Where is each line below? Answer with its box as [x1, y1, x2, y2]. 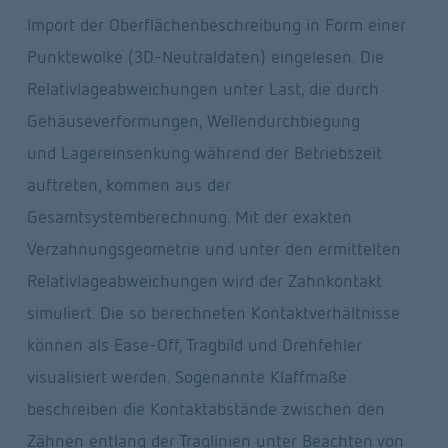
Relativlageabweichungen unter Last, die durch [26, 78, 379, 100]
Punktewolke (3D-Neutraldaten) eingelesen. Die [26, 46, 384, 68]
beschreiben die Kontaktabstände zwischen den [26, 398, 385, 420]
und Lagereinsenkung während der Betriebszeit [26, 142, 382, 164]
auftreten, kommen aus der [26, 174, 231, 196]
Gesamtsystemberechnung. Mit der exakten [26, 206, 352, 228]
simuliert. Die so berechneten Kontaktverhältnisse [26, 302, 400, 324]
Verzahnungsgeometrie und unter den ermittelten [26, 238, 401, 260]
